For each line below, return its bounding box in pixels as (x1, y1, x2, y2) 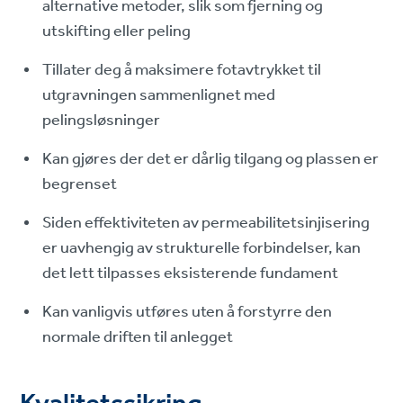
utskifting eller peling (42, 15, 192, 47)
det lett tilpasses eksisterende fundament (42, 257, 339, 289)
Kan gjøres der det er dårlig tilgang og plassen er (42, 143, 380, 175)
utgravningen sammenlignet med (42, 79, 276, 111)
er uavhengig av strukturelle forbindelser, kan (42, 232, 362, 264)
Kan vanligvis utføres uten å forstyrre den (42, 296, 333, 327)
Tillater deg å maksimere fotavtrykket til (42, 54, 322, 85)
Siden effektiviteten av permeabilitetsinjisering (42, 207, 371, 238)
